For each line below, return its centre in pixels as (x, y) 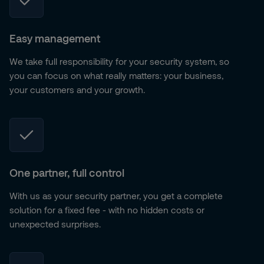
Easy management (55, 38)
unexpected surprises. (55, 224)
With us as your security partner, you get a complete (116, 196)
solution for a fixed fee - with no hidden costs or (107, 210)
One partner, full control (67, 173)
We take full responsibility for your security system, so (119, 61)
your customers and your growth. (77, 90)
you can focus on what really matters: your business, (116, 75)
